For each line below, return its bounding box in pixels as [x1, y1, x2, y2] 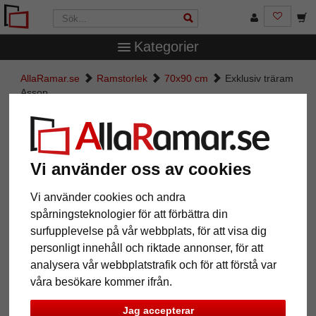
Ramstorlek [97, 73, 147, 84]
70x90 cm [164, 73, 208, 84]
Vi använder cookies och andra [30, 191, 186, 204]
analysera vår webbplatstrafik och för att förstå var [30, 259, 277, 272]
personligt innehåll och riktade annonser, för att [30, 242, 264, 255]
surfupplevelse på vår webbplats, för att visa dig [30, 225, 267, 238]
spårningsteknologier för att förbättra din [30, 208, 229, 221]
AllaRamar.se [20, 73, 80, 84]
